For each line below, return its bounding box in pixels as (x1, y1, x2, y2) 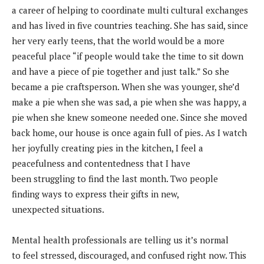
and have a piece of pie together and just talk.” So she (12, 65, 229, 78)
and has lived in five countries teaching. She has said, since (12, 19, 248, 32)
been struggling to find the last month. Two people (12, 173, 218, 185)
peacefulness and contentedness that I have (12, 157, 190, 170)
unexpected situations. (12, 203, 106, 216)
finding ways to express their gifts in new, (12, 188, 179, 200)
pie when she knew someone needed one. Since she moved (12, 111, 247, 124)
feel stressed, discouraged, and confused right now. (23, 249, 229, 262)
